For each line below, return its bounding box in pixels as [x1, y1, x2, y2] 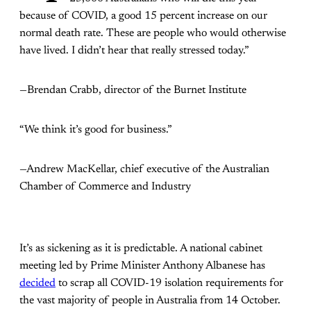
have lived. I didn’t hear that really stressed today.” [19, 45, 249, 57]
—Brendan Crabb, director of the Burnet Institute [19, 85, 246, 96]
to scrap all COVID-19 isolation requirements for [56, 278, 283, 289]
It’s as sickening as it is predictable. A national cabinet [19, 243, 262, 255]
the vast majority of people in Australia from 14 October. [19, 295, 280, 307]
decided [19, 278, 56, 289]
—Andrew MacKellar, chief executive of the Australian [19, 164, 269, 176]
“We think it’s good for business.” [19, 124, 172, 136]
